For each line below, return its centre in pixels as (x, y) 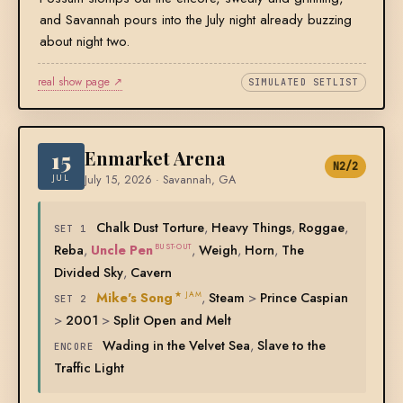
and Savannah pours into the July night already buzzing (195, 20)
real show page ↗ (80, 82)
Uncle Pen (121, 250)
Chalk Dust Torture (150, 228)
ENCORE (74, 347)
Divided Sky (88, 273)
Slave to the (292, 345)
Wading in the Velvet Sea (177, 345)
